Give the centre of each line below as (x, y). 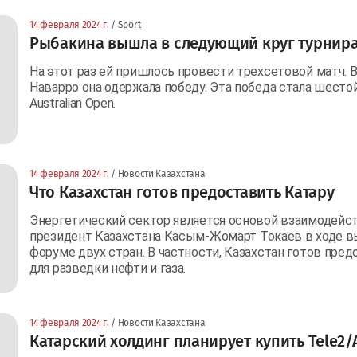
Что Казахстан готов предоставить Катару (182, 192)
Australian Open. (73, 103)
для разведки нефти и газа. (108, 268)
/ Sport (125, 24)
